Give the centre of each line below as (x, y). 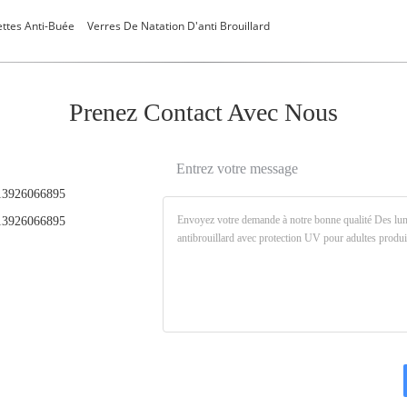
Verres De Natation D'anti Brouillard (179, 26)
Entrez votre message (237, 169)
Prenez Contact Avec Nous (203, 112)
